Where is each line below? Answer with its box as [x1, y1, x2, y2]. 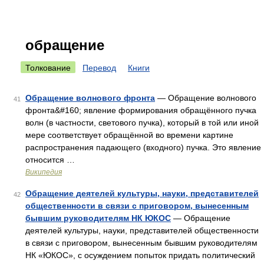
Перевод [82, 63, 116, 72]
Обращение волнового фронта [25, 93, 155, 103]
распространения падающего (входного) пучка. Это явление [25, 143, 261, 152]
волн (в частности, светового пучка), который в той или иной [25, 118, 259, 127]
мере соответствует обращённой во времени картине [25, 130, 233, 140]
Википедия [25, 168, 62, 176]
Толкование [25, 63, 71, 72]
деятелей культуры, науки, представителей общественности [25, 226, 259, 235]
